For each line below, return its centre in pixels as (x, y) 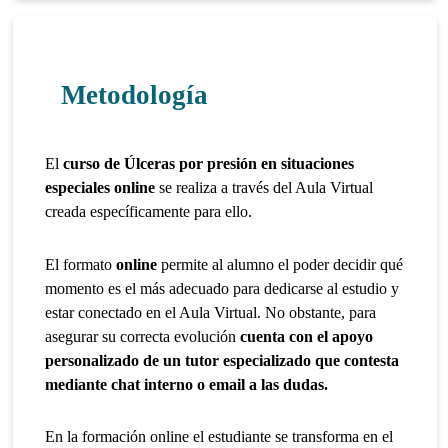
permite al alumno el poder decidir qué (280, 264)
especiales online (100, 187)
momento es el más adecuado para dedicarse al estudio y (222, 288)
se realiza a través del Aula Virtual (264, 187)
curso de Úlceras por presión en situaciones (209, 163)
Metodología (134, 94)
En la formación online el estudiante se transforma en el (219, 437)
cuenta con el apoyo (305, 336)
